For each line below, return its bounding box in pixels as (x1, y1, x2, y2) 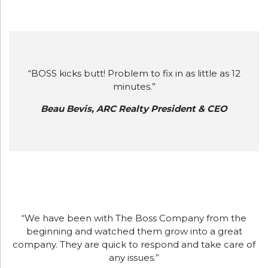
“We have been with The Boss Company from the (22, 212, 246, 224)
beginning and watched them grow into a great (26, 226, 242, 237)
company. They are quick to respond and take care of (13, 239, 255, 251)
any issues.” (109, 252, 159, 264)
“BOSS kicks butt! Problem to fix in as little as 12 (28, 68, 240, 80)
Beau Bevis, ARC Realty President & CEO (41, 103, 227, 115)
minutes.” (112, 81, 156, 93)
